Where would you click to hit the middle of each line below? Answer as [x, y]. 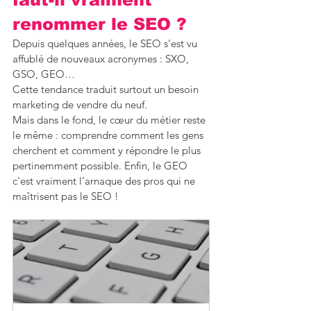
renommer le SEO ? [100, 24]
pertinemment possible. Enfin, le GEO [101, 166]
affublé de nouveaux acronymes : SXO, [102, 59]
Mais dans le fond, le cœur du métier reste [110, 120]
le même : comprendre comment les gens [109, 135]
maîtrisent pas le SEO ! [66, 196]
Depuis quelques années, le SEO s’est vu [106, 44]
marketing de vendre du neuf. [80, 105]
